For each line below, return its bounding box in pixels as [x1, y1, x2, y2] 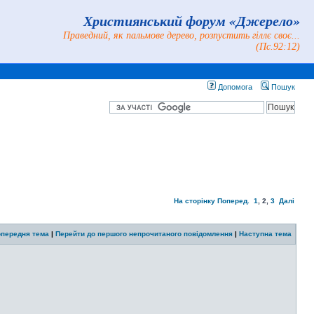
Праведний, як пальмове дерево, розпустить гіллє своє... [63, 30, 300, 41]
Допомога [216, 83, 252, 91]
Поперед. [217, 197, 250, 205]
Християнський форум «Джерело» [83, 11, 300, 30]
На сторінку [174, 197, 215, 205]
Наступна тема [239, 230, 292, 238]
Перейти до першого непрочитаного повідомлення [55, 230, 233, 238]
